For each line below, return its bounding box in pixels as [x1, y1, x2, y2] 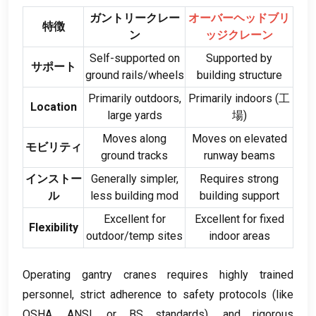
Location [30, 100, 77, 114]
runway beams [203, 149, 275, 163]
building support [199, 189, 279, 203]
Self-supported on [89, 51, 180, 66]
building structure [196, 68, 282, 83]
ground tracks [101, 149, 168, 163]
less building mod [90, 189, 178, 203]
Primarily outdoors [87, 92, 179, 106]
